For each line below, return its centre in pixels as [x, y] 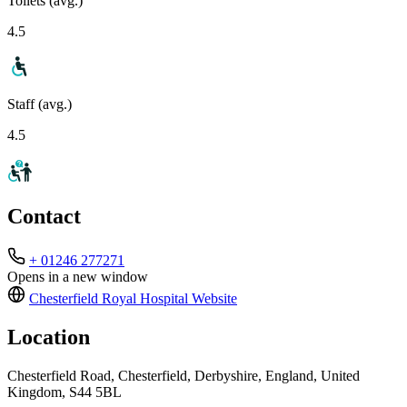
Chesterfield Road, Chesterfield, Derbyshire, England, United [184, 376]
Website [213, 299]
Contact [44, 217]
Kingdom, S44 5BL [65, 392]
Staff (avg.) [40, 104]
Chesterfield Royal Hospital [109, 299]
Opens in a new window [78, 277]
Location [49, 338]
